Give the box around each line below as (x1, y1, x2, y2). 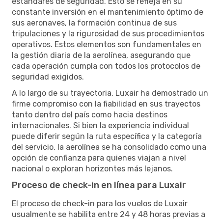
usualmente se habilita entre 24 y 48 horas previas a (12, 209, 205, 219)
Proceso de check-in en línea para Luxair (12, 179, 186, 191)
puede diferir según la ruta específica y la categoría (12, 131, 202, 141)
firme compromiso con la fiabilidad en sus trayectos (12, 99, 200, 109)
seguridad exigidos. (12, 72, 84, 82)
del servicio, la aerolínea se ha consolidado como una (12, 142, 206, 152)
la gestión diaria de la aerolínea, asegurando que (12, 50, 191, 60)
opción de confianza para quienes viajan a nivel (12, 153, 186, 163)
